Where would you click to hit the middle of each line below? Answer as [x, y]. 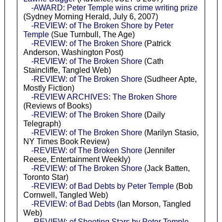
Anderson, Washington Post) [73, 52]
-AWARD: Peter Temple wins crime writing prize [114, 7]
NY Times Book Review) [66, 141]
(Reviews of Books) [57, 106]
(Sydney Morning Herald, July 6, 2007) [90, 16]
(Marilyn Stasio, [170, 132]
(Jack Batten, [166, 168]
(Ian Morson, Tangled [153, 204]
